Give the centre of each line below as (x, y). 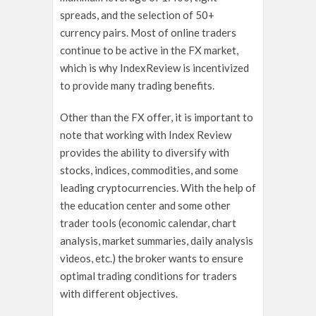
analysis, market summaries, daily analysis (157, 240)
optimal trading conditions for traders (148, 275)
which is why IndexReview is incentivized (154, 67)
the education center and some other (145, 205)
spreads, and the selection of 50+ (137, 14)
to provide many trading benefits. (137, 85)
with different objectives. (119, 293)
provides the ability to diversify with (145, 152)
